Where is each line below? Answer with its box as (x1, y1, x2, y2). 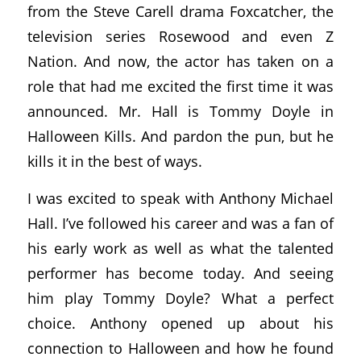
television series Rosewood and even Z (27, 25, 334, 46)
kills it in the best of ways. (27, 150, 202, 171)
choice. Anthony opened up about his (27, 313, 334, 334)
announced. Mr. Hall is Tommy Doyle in (27, 100, 334, 121)
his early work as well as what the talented (27, 238, 334, 259)
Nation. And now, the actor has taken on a (27, 50, 334, 71)
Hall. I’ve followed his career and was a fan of (27, 213, 334, 234)
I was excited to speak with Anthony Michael (27, 188, 334, 209)
